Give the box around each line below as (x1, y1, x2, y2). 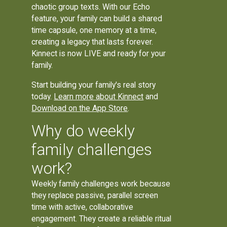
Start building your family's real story (31, 80, 156, 90)
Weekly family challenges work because (31, 179, 171, 189)
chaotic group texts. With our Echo (31, 2, 150, 12)
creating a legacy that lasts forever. (31, 36, 154, 47)
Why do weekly (31, 122, 135, 141)
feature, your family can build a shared (31, 13, 163, 23)
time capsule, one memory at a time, (31, 25, 157, 35)
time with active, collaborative (31, 202, 134, 212)
